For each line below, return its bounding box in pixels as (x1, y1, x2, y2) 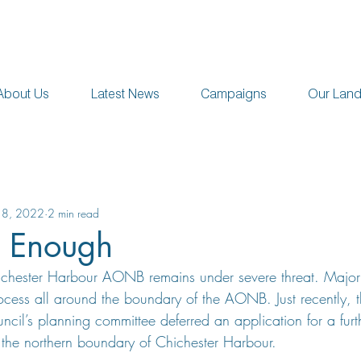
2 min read (48, 205, 99, 221)
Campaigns (200, 86, 267, 102)
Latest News (90, 86, 160, 102)
